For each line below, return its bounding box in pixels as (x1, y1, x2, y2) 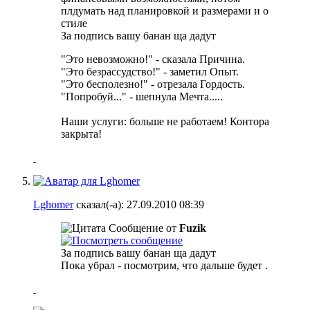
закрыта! (61, 127, 102, 140)
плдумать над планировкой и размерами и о (61, 4, 268, 17)
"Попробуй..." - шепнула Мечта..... (61, 90, 223, 102)
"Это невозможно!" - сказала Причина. (61, 53, 245, 65)
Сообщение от (106, 221, 179, 234)
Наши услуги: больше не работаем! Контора (61, 115, 269, 127)
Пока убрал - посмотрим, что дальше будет (61, 259, 265, 271)
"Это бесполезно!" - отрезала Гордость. (61, 77, 245, 90)
